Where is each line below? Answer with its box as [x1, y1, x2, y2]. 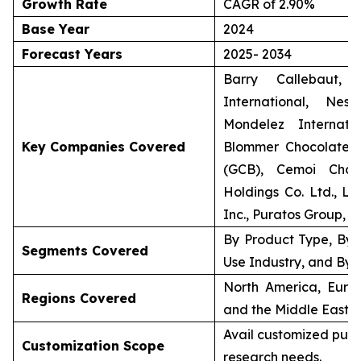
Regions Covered [22, 290, 136, 307]
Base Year [22, 21, 89, 38]
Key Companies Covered [22, 139, 185, 156]
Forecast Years [22, 46, 122, 63]
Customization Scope [22, 338, 164, 355]
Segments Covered [22, 243, 148, 259]
